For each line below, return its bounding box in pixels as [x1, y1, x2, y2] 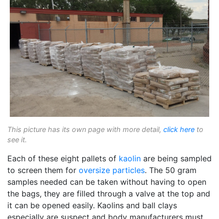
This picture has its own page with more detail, [7, 125, 163, 133]
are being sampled [141, 153, 212, 163]
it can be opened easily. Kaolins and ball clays [7, 200, 177, 210]
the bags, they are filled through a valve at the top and [7, 188, 210, 198]
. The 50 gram [145, 165, 197, 175]
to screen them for [7, 165, 79, 175]
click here [163, 125, 195, 133]
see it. [7, 135, 27, 144]
